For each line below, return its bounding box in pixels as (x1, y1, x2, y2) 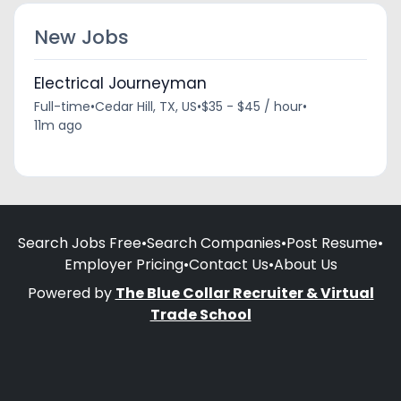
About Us (273, 253, 337, 275)
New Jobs (33, 22, 129, 51)
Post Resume (286, 232, 378, 253)
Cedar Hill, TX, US (94, 97, 197, 115)
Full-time (33, 97, 90, 115)
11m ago (33, 115, 82, 134)
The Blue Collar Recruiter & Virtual (115, 282, 374, 303)
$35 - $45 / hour (200, 97, 303, 115)
